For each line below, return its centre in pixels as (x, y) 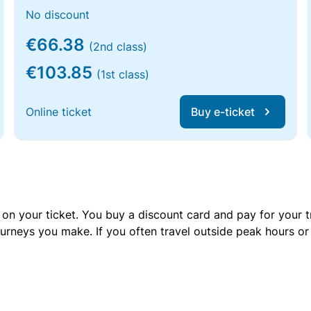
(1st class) (123, 74)
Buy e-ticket (222, 112)
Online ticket (59, 112)
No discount (58, 15)
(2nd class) (118, 47)
